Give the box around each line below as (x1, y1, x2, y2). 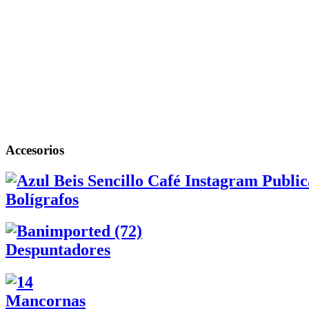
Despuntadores (6, 241, 110, 259)
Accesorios (6, 142, 64, 157)
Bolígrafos (6, 190, 79, 208)
